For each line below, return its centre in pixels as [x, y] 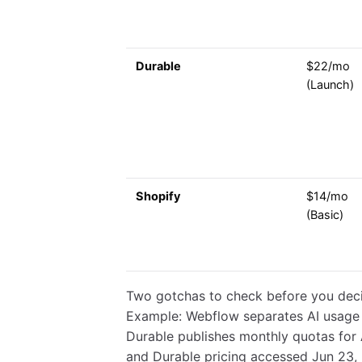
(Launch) [330, 85]
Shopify [158, 197]
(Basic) [325, 215]
